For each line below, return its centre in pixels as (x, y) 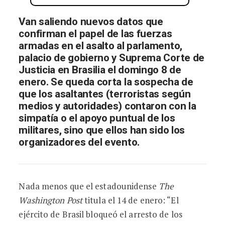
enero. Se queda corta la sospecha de (106, 82)
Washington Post (50, 200)
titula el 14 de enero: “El (130, 200)
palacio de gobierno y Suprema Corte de (112, 58)
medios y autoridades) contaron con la (107, 106)
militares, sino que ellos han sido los (102, 130)
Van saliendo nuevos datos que (91, 22)
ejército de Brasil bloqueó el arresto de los (100, 214)
